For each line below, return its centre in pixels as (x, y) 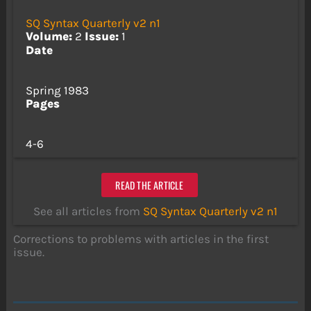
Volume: (49, 36)
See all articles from (88, 211)
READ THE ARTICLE (150, 185)
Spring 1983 (57, 90)
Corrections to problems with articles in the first (141, 239)
